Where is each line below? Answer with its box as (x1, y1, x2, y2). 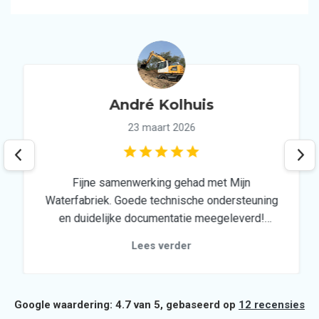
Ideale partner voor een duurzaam (76, 229, 243, 243)
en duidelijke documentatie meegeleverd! (56, 211, 263, 225)
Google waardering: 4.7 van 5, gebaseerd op (14, 298, 239, 311)
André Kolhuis (107, 96, 212, 113)
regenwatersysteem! (108, 247, 211, 261)
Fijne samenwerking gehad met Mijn (70, 176, 249, 189)
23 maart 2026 (125, 122, 194, 134)
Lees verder (130, 240, 189, 252)
